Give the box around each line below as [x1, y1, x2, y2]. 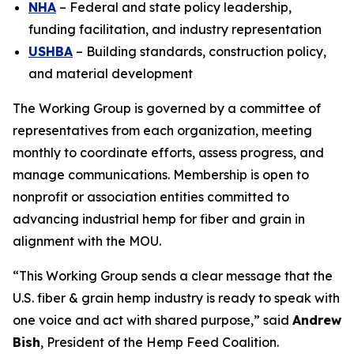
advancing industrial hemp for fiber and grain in [13, 211, 305, 227]
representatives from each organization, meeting [13, 122, 312, 138]
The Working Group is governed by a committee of [13, 100, 321, 116]
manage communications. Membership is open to [13, 167, 309, 183]
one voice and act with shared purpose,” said [13, 312, 292, 328]
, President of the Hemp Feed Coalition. [40, 334, 279, 350]
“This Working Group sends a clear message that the [13, 268, 333, 284]
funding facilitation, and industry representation [28, 21, 322, 37]
